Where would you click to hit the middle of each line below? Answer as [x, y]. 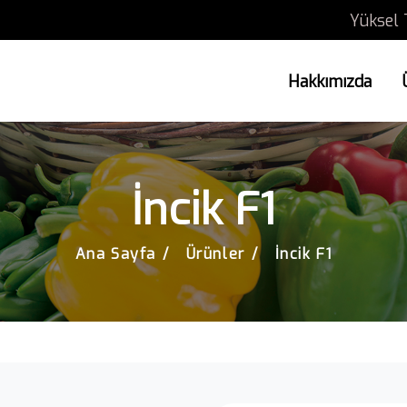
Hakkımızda [330, 82]
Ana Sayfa [116, 254]
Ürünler [215, 254]
